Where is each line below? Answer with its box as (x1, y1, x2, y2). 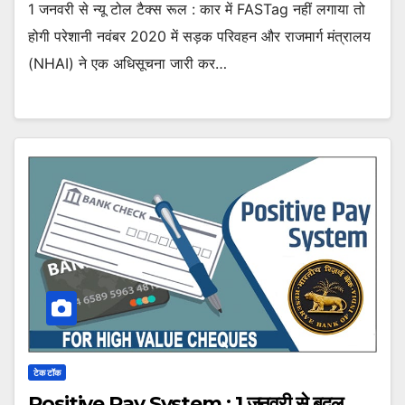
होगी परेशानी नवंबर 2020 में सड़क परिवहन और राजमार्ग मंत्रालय (28, 27, 371, 46)
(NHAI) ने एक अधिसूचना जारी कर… (28, 54, 227, 73)
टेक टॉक (33, 366, 61, 378)
